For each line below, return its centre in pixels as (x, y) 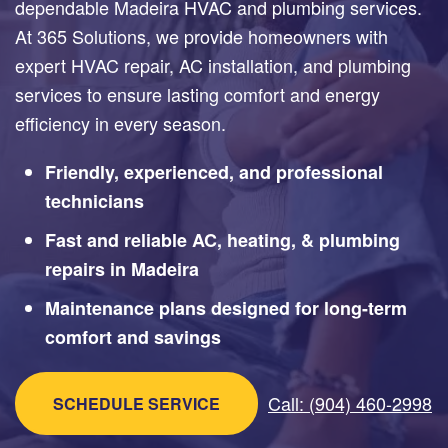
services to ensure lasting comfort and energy (197, 93)
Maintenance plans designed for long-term (226, 307)
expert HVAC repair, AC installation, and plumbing (213, 64)
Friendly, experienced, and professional (214, 171)
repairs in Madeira (122, 268)
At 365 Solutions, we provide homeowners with (201, 35)
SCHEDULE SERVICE (136, 403)
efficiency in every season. (120, 122)
